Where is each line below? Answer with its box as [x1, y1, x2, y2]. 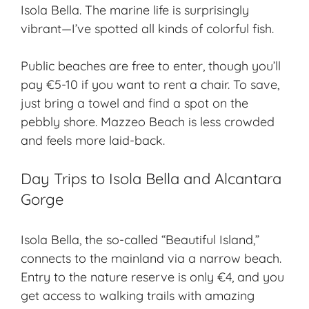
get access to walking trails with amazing [21, 288, 255, 304]
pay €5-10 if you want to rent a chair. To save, [21, 77, 279, 93]
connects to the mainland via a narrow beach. [21, 250, 281, 267]
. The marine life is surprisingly [79, 2, 249, 19]
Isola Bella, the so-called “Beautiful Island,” [21, 232, 259, 248]
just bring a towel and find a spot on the [21, 95, 248, 112]
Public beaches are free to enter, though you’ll [21, 58, 281, 74]
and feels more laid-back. [21, 132, 165, 149]
